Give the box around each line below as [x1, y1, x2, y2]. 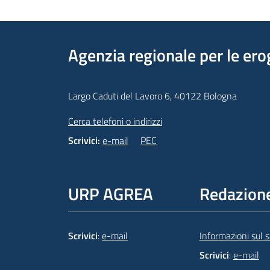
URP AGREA [68, 181, 153, 207]
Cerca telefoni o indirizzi [68, 114, 162, 129]
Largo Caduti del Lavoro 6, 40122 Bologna [68, 89, 237, 104]
